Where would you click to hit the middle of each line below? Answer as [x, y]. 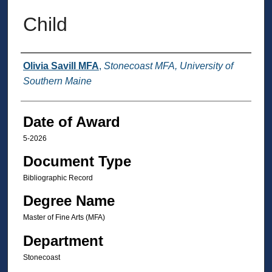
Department [63, 240]
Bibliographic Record [58, 178]
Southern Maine [57, 81]
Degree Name [69, 201]
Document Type [77, 161]
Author [42, 66]
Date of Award [71, 121]
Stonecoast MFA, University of [168, 66]
